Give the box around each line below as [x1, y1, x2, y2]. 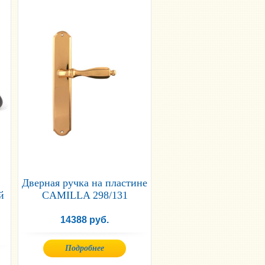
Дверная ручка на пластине [22, 176, 147, 189]
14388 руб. [60, 214, 109, 225]
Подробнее [65, 243, 104, 253]
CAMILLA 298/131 [41, 189, 128, 201]
